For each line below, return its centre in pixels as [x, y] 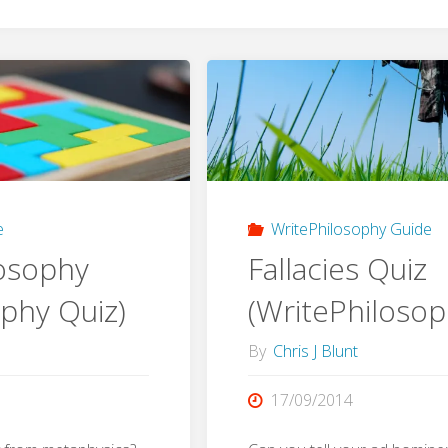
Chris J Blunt [316, 350]
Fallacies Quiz [338, 268]
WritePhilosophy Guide [351, 228]
